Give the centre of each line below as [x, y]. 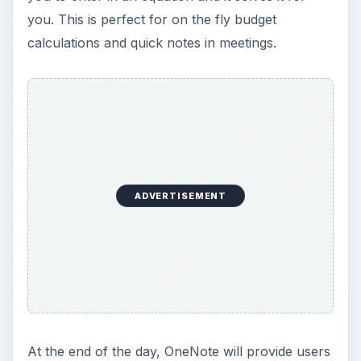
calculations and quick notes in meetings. [151, 42]
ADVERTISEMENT [180, 196]
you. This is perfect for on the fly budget [151, 19]
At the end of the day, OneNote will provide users [178, 351]
